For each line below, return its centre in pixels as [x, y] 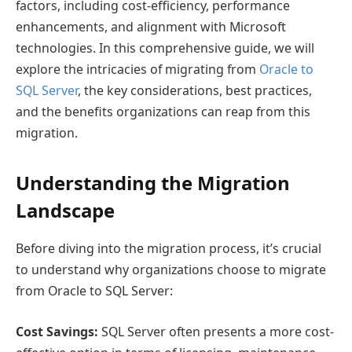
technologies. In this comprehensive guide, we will [165, 48]
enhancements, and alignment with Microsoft [151, 27]
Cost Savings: [57, 331]
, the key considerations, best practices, [195, 91]
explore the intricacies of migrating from [137, 70]
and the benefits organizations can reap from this [163, 112]
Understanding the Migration [153, 183]
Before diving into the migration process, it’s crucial [169, 249]
